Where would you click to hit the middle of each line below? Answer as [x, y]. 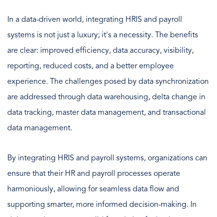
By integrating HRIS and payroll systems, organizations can [107, 158]
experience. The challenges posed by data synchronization [108, 82]
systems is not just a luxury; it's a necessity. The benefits [103, 35]
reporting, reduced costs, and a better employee [91, 66]
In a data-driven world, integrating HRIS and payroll [95, 20]
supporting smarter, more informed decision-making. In [102, 205]
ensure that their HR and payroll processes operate [94, 174]
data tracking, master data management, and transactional [107, 113]
